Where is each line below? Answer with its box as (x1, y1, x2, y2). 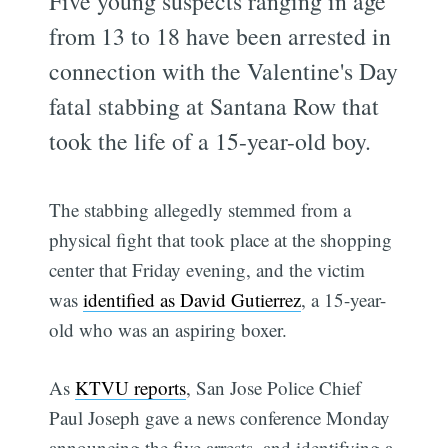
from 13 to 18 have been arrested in (49, 19, 392, 52)
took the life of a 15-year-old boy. (49, 124, 372, 157)
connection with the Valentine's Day (49, 54, 399, 87)
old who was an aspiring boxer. (49, 316, 288, 342)
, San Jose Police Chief (186, 375, 362, 401)
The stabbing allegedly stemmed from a (49, 196, 352, 222)
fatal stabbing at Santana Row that (49, 89, 380, 122)
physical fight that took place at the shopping (49, 226, 393, 252)
